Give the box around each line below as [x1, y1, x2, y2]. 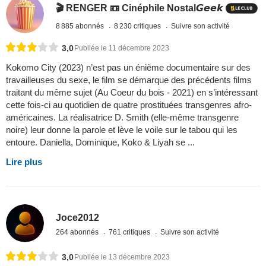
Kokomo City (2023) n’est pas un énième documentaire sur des [6, 62, 251, 72]
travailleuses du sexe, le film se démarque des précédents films [6, 74, 252, 85]
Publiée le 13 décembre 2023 [74, 252, 170, 261]
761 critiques [109, 228, 153, 237]
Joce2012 [56, 213, 100, 223]
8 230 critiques [114, 21, 163, 30]
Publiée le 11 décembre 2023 [74, 43, 169, 52]
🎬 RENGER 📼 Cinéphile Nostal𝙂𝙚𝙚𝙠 [56, 2, 224, 13]
